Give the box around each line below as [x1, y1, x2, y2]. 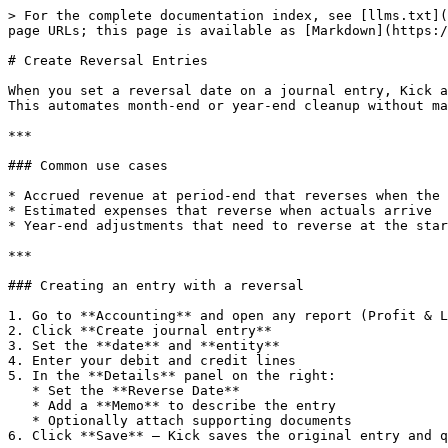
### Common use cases [8, 158, 168, 173]
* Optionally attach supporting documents [8, 413, 32, 428]
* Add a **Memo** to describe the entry [8, 398, 32, 413]
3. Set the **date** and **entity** [8, 338, 280, 353]
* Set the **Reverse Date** [8, 383, 32, 398]
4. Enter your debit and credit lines [8, 353, 296, 368]
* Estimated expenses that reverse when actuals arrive [8, 203, 432, 218]
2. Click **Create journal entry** [8, 323, 272, 338]
